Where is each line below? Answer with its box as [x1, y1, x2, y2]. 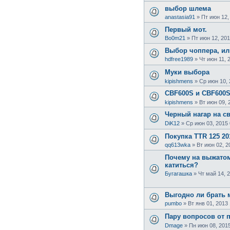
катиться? [165, 161, 198, 169]
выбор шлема [165, 4, 211, 12]
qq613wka [165, 142, 190, 148]
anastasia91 [165, 13, 195, 20]
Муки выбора [165, 68, 209, 76]
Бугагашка [165, 170, 192, 177]
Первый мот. [165, 25, 207, 33]
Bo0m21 [165, 34, 185, 41]
